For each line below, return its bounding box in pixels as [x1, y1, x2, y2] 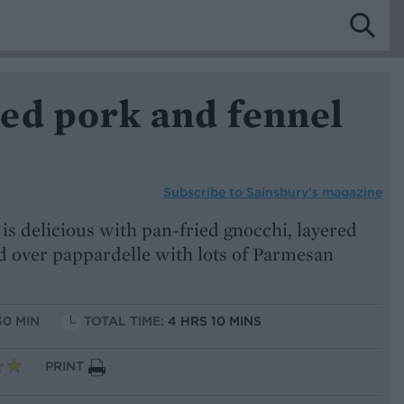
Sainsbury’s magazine [246, 183, 382, 200]
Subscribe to [163, 183, 246, 200]
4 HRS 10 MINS [168, 313, 262, 330]
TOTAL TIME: [84, 313, 168, 330]
